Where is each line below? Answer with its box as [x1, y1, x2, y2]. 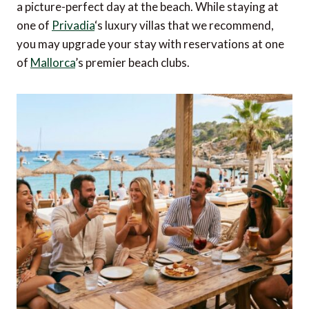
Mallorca [30, 55, 75, 70]
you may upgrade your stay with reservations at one [17, 37, 284, 52]
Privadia [52, 18, 94, 33]
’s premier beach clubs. [75, 55, 190, 70]
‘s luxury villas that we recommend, [94, 18, 274, 33]
